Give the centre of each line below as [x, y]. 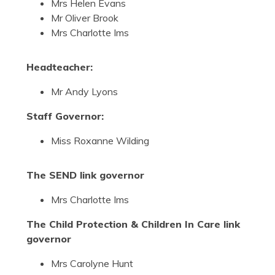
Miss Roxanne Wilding [100, 141]
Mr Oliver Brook [86, 18]
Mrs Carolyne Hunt [92, 264]
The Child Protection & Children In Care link [133, 224]
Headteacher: [59, 67]
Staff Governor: [65, 116]
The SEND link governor [85, 175]
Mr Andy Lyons [85, 92]
